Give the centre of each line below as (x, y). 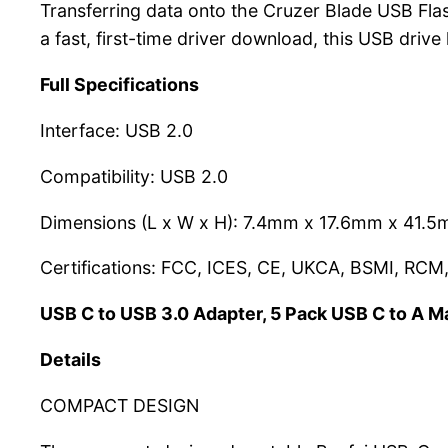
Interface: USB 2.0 (116, 130)
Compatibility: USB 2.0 (134, 176)
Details (70, 360)
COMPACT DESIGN (119, 405)
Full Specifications (119, 85)
